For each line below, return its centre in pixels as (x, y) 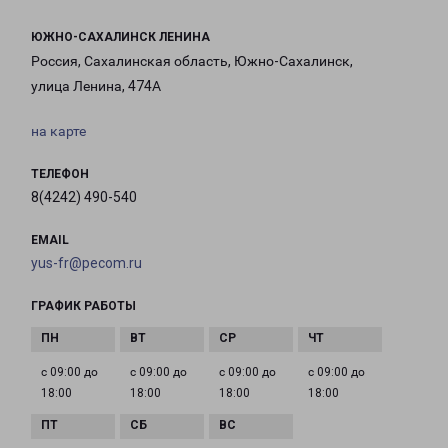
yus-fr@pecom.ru (86, 263)
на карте (58, 131)
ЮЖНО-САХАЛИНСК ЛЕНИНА (120, 37)
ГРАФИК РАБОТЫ (83, 306)
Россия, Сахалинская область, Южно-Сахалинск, (192, 61)
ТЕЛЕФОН (60, 174)
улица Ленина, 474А (96, 86)
